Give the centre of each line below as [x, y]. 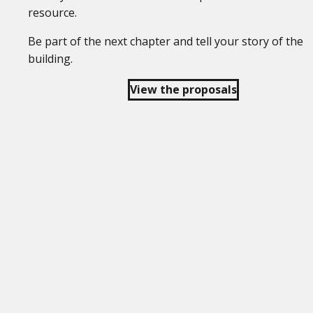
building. [50, 59]
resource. [52, 13]
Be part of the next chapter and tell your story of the [166, 41]
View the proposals [183, 89]
